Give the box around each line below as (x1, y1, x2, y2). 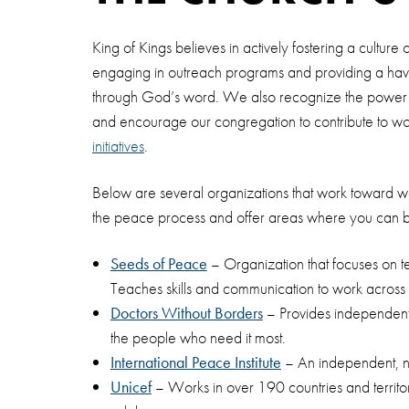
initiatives (91, 135, 144, 156)
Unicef (110, 376, 152, 397)
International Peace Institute (110, 351, 281, 372)
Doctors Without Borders (110, 302, 263, 323)
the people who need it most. (110, 327, 286, 348)
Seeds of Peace (110, 253, 207, 274)
